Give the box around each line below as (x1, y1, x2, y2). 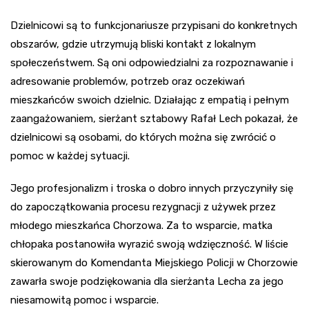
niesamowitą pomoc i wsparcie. (10, 293, 159, 306)
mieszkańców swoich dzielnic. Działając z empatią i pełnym (10, 93, 289, 106)
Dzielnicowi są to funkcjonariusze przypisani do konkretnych (10, 19, 297, 32)
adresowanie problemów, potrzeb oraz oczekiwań (10, 74, 245, 88)
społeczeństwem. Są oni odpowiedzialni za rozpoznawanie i (10, 56, 293, 69)
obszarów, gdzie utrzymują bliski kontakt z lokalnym (10, 37, 256, 50)
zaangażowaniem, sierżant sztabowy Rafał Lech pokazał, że (10, 112, 298, 125)
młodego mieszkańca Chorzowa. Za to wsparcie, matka (10, 219, 272, 232)
